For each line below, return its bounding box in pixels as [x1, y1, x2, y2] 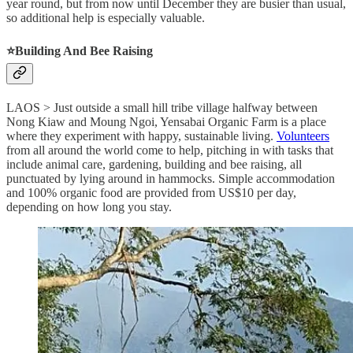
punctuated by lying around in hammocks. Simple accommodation [6, 172, 335, 186]
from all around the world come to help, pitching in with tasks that [6, 143, 333, 158]
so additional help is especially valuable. [6, 10, 205, 24]
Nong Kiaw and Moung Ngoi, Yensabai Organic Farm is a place [6, 115, 326, 129]
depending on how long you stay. [6, 200, 172, 214]
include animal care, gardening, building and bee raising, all [6, 158, 302, 172]
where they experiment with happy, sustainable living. [6, 129, 277, 143]
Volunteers [277, 129, 329, 143]
